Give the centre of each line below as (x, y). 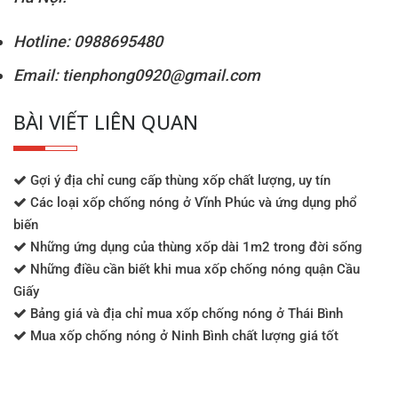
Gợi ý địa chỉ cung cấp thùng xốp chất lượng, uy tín (179, 181)
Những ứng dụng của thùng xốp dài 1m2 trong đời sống (195, 247)
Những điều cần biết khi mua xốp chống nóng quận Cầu (193, 270)
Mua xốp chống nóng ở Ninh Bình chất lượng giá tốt (183, 336)
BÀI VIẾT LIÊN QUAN (106, 122)
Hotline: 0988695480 (88, 41)
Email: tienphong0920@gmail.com (137, 76)
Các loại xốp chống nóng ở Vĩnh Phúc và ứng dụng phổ (192, 203)
